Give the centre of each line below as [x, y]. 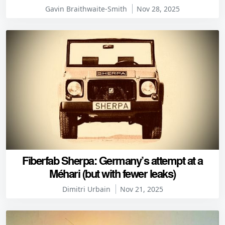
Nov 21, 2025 [141, 189]
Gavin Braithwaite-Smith [86, 9]
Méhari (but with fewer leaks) [113, 173]
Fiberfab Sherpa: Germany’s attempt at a [113, 160]
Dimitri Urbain [86, 189]
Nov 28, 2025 [158, 9]
